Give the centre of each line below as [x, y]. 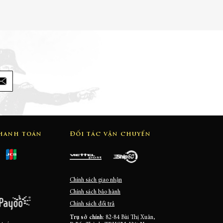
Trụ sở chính [86, 218]
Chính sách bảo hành [95, 192]
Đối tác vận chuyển [110, 134]
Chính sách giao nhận [96, 180]
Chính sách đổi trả [92, 204]
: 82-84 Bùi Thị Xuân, [129, 218]
